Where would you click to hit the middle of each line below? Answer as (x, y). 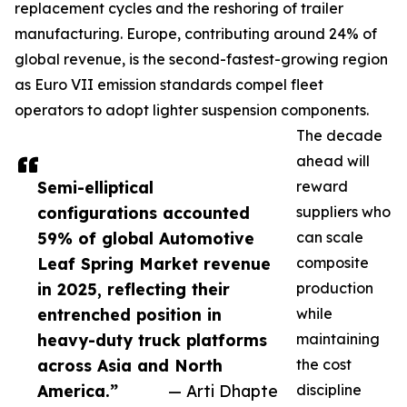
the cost (324, 365)
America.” (78, 391)
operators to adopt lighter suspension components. (192, 110)
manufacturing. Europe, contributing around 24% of (196, 34)
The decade (339, 136)
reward (322, 187)
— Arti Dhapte (223, 391)
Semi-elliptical (95, 188)
